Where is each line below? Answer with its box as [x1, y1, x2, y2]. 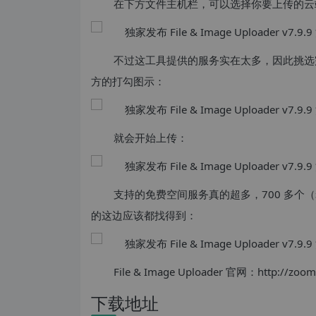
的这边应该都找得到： [91, 208, 197, 222]
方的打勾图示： [91, 74, 165, 88]
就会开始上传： [114, 130, 188, 145]
